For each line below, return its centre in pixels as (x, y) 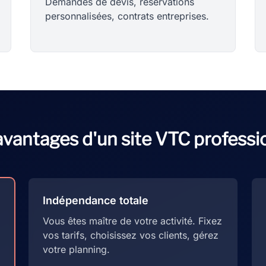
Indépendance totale (96, 200)
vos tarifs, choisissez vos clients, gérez (131, 235)
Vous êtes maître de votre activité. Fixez (132, 221)
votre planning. (76, 249)
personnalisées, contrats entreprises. (127, 16)
